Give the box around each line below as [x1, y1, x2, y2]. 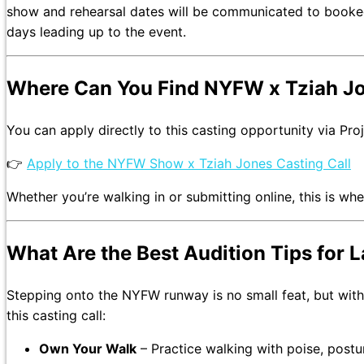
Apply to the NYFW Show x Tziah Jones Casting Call [27, 155, 351, 172]
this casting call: [6, 306, 106, 323]
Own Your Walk [39, 340, 136, 357]
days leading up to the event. [6, 24, 186, 41]
